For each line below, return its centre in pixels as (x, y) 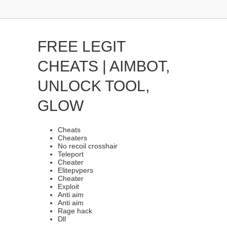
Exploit (68, 186)
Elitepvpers (75, 170)
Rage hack (75, 211)
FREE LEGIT (81, 46)
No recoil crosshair (88, 146)
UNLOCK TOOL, (93, 86)
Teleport (71, 154)
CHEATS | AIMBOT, (104, 66)
